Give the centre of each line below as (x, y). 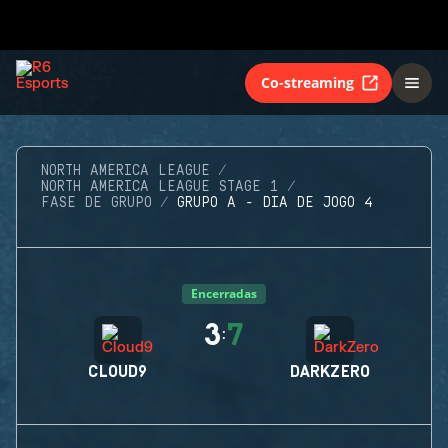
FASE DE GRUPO (96, 203)
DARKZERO (330, 372)
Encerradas (224, 293)
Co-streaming (307, 82)
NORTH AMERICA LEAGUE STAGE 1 (160, 187)
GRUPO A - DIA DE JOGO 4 (275, 203)
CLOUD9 (118, 372)
